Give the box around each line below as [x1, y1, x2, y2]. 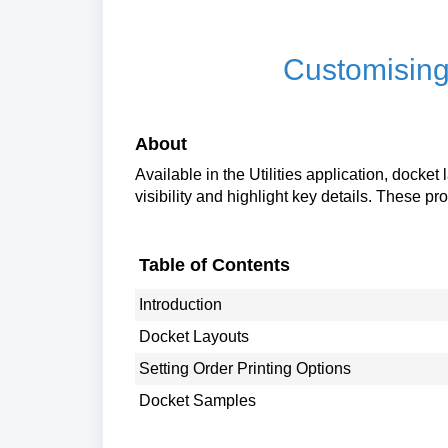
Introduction [139, 295, 222, 313]
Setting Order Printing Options [139, 359, 351, 377]
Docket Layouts [139, 327, 249, 345]
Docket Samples [139, 391, 256, 409]
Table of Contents [139, 254, 290, 275]
